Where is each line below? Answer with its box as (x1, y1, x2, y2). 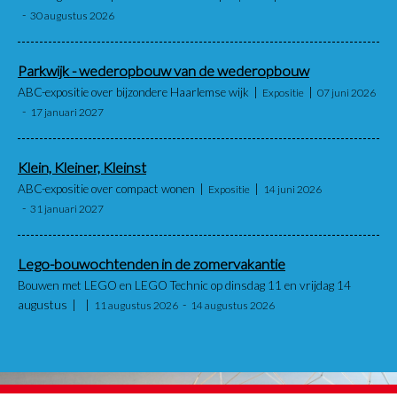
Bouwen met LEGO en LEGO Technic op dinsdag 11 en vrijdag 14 (18, 277, 351, 292)
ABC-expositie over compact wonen (18, 181, 195, 196)
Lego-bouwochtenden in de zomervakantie (18, 254, 285, 273)
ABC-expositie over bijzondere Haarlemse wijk (18, 84, 249, 99)
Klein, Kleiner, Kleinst (18, 158, 146, 176)
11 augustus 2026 (94, 298, 178, 312)
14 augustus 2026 (191, 298, 275, 312)
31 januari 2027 (30, 201, 104, 215)
